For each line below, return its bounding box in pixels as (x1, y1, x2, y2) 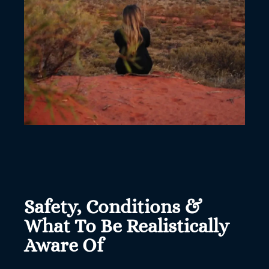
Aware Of (24, 234, 103, 256)
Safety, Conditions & (24, 196, 202, 218)
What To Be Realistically (24, 215, 229, 237)
